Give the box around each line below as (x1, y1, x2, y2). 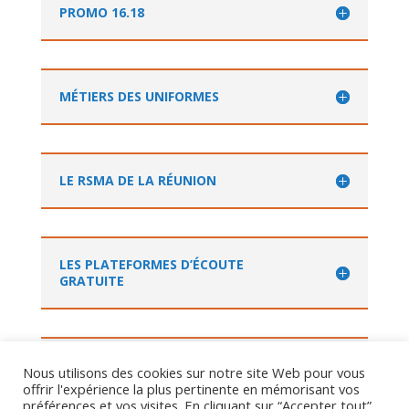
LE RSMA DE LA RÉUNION (58, 171, 216, 189)
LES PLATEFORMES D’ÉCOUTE (58, 255, 244, 273)
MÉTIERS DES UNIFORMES (58, 87, 219, 105)
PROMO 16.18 (58, 3, 144, 21)
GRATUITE (58, 271, 124, 289)
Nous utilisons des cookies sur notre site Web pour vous (23, 363, 365, 382)
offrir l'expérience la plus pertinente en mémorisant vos (23, 380, 360, 398)
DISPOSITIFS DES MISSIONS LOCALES (58, 355, 288, 373)
